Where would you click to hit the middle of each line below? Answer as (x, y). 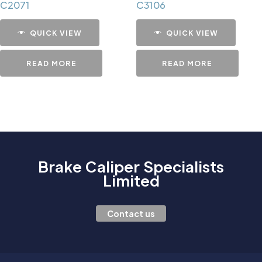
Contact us (131, 213)
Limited (131, 180)
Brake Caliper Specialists (131, 166)
